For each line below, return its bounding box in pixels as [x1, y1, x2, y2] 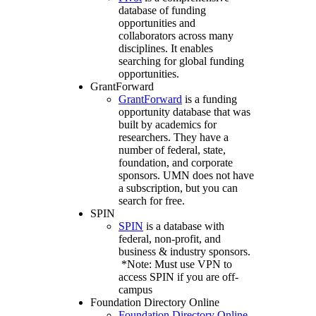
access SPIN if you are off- [119, 271, 238, 284]
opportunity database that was [119, 106, 250, 119]
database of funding [119, 4, 206, 17]
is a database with [143, 220, 224, 233]
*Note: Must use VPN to [119, 258, 232, 271]
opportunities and [119, 17, 195, 30]
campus [119, 284, 152, 296]
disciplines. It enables [119, 42, 213, 55]
